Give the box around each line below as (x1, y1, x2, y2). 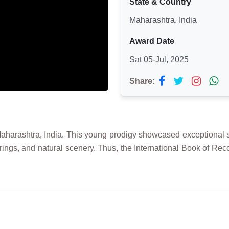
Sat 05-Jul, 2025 (129, 55, 189, 64)
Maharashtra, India (129, 16, 197, 25)
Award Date (129, 37, 174, 46)
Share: (129, 77, 155, 86)
